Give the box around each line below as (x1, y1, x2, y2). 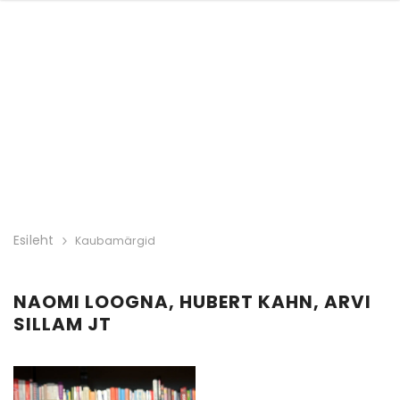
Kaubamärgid (74, 232, 156, 248)
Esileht (13, 231, 54, 250)
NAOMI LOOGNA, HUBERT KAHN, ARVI (13, 289, 371, 315)
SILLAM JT (13, 312, 112, 337)
